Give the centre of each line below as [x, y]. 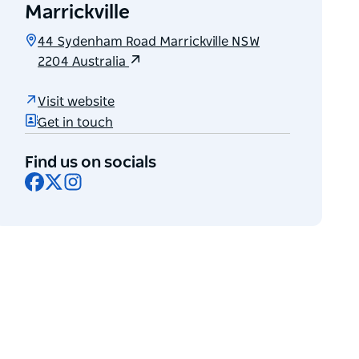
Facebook [73, 178]
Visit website [77, 101]
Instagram [114, 178]
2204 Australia [84, 62]
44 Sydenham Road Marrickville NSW [149, 42]
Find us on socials [91, 163]
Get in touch [76, 122]
